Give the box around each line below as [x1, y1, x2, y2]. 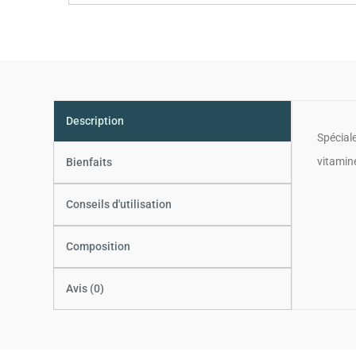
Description [66, 114, 125, 127]
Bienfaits [66, 156, 113, 169]
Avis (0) [66, 282, 105, 296]
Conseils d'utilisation [66, 198, 172, 211]
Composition [66, 240, 131, 253]
